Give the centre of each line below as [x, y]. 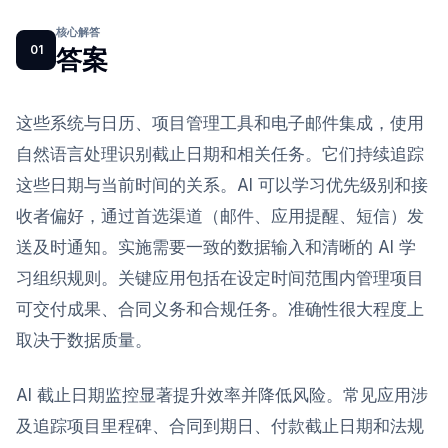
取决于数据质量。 [84, 340]
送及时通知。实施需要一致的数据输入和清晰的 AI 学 [216, 247]
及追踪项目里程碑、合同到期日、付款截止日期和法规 [220, 426]
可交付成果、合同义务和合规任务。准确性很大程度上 [220, 309]
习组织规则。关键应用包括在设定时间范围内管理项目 [220, 278]
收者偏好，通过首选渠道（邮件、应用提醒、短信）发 [220, 216]
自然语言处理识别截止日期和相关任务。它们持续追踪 [220, 154]
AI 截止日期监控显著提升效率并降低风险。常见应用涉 [222, 395]
